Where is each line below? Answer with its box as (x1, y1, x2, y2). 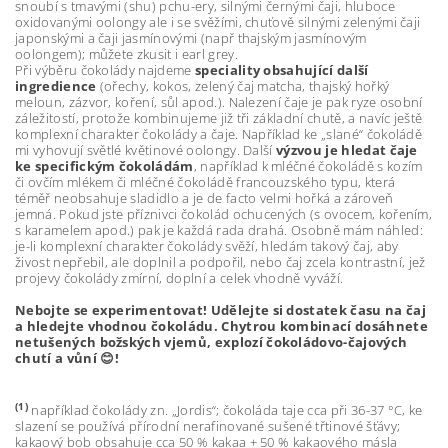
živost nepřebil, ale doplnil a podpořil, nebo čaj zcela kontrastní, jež (15, 252, 426, 271)
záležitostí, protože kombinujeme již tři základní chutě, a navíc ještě (15, 108, 423, 127)
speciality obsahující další (194, 60, 369, 79)
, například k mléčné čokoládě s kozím (193, 156, 423, 175)
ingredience (15, 76, 97, 95)
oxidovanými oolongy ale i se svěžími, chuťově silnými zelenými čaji (15, 12, 421, 31)
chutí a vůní (15, 348, 101, 367)
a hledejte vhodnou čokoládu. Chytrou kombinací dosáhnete (15, 316, 428, 335)
